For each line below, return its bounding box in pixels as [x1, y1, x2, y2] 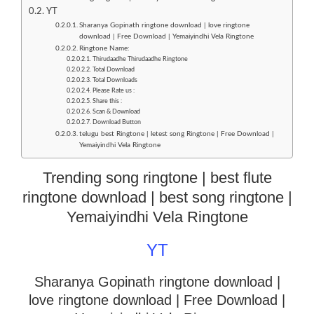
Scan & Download [92, 108, 140, 115]
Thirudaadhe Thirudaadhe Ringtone [92, 55, 188, 62]
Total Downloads [92, 76, 137, 83]
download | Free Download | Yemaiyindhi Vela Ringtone [78, 32, 254, 40]
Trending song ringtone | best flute [42, 168, 272, 186]
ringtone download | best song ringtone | [22, 188, 292, 206]
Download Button [92, 118, 141, 125]
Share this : [92, 97, 122, 104]
